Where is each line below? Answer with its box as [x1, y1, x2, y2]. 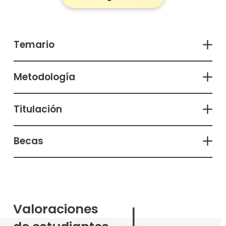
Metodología [13, 70, 75, 84]
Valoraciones [13, 200, 99, 218]
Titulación [13, 102, 62, 116]
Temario [13, 38, 54, 52]
